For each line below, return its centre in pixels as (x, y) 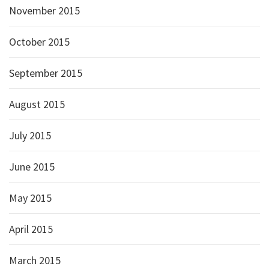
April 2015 (31, 229)
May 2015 (30, 198)
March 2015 (35, 260)
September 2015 (46, 73)
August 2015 (37, 104)
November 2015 (44, 11)
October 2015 (39, 42)
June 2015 (32, 167)
